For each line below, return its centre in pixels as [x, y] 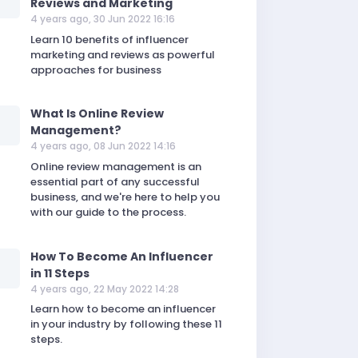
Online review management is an [116, 166]
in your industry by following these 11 [127, 324]
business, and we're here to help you [125, 197]
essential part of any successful [115, 181]
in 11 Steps [60, 273]
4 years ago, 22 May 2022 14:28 [105, 288]
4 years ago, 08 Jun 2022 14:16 [103, 146]
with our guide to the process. [109, 212]
